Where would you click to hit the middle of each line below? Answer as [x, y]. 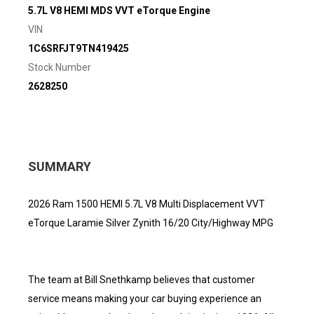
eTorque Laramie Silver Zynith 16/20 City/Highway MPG [151, 223]
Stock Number [60, 67]
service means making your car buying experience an [145, 298]
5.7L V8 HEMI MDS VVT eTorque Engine [119, 10]
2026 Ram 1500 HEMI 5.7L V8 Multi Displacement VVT [146, 204]
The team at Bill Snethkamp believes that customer [142, 279]
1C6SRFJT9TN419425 [78, 48]
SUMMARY [60, 166]
